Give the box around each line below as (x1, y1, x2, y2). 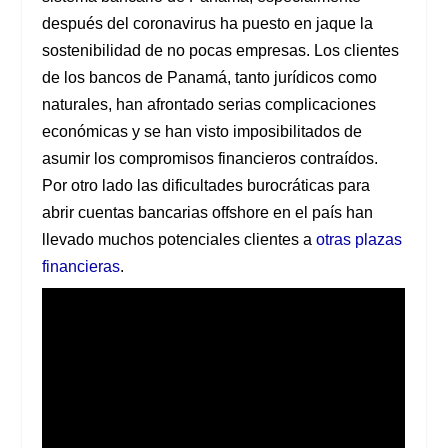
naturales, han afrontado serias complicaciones (42, 95, 377, 113)
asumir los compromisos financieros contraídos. (42, 149, 383, 167)
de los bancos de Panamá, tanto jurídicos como (42, 68, 378, 86)
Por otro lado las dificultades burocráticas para (42, 176, 371, 194)
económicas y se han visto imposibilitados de (42, 122, 363, 140)
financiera (42, 257, 113, 275)
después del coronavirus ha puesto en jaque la (42, 14, 374, 32)
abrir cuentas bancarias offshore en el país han (42, 203, 374, 221)
